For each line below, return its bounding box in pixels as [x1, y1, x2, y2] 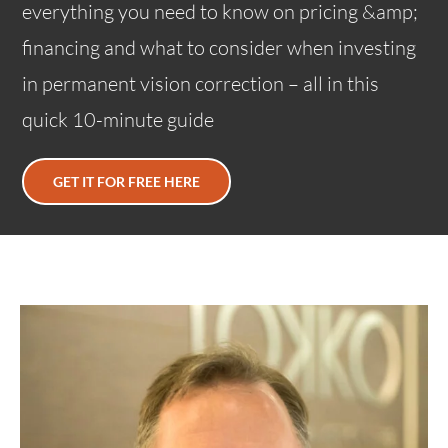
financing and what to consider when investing [22, 34, 417, 60]
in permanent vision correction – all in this [22, 70, 380, 96]
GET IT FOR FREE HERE [53, 172, 201, 190]
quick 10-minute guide [22, 106, 215, 132]
